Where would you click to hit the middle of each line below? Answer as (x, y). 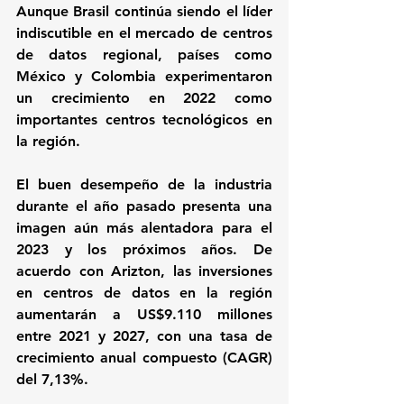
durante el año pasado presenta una (144, 206)
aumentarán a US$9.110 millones (144, 314)
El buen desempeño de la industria (144, 184)
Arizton (136, 271)
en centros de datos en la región (144, 292)
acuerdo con (64, 271)
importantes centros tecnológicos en (144, 119)
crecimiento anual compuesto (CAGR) (144, 357)
